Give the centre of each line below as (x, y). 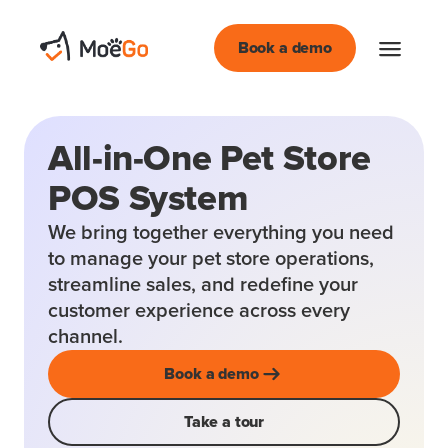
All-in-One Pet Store (209, 160)
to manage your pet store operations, (211, 259)
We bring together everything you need (221, 233)
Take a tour (224, 422)
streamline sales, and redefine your (203, 285)
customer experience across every (199, 311)
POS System (148, 200)
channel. (85, 337)
